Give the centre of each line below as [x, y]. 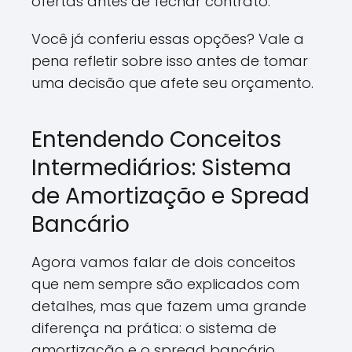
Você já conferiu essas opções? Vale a [168, 39]
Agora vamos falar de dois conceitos [163, 262]
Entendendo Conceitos [156, 139]
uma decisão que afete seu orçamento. [172, 83]
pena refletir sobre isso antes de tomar [170, 61]
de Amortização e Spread [170, 196]
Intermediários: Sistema [161, 168]
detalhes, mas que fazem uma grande [169, 306]
